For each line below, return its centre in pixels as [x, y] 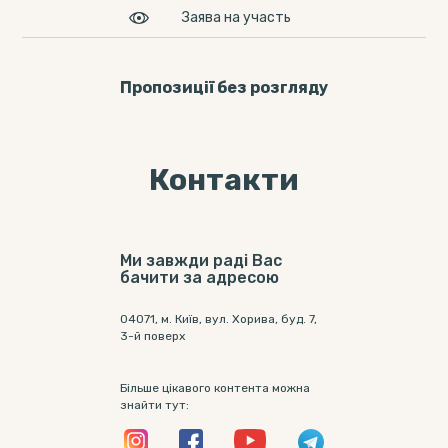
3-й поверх [152, 336]
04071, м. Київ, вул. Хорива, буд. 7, [218, 319]
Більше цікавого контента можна [215, 388]
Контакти [224, 180]
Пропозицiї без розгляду [224, 87]
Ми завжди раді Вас [201, 260]
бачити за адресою [199, 277]
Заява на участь [236, 17]
